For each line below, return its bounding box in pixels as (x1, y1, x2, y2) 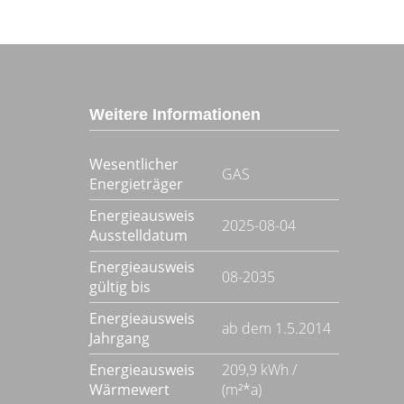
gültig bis (88, 277, 151, 297)
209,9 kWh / (221, 360, 297, 380)
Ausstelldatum (88, 225, 188, 245)
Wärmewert (88, 380, 170, 399)
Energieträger (88, 174, 183, 194)
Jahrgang (88, 328, 150, 348)
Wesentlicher (88, 154, 179, 174)
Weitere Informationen (88, 106, 261, 124)
